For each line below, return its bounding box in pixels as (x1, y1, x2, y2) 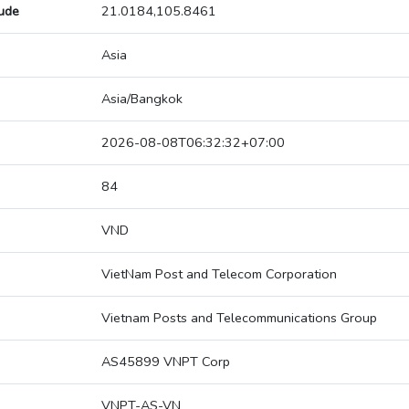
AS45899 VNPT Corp (101, 352, 230, 372)
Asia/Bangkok (101, 89, 183, 109)
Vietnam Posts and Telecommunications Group (101, 309, 377, 328)
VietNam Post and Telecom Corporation (101, 265, 337, 284)
